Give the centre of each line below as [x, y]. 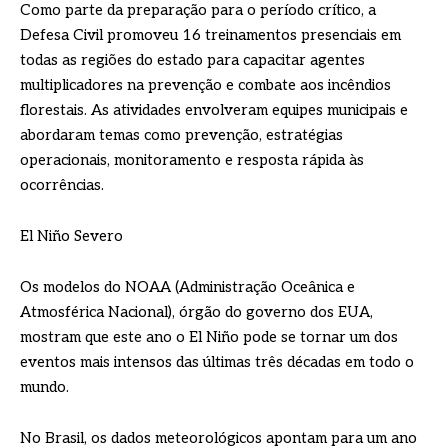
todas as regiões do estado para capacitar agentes [192, 60]
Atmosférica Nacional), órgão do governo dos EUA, [196, 312]
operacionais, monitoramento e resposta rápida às [192, 160]
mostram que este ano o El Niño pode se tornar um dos [209, 337]
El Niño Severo [71, 236]
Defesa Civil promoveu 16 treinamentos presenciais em [210, 35]
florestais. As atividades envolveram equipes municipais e [214, 110]
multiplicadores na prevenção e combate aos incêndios [205, 85]
